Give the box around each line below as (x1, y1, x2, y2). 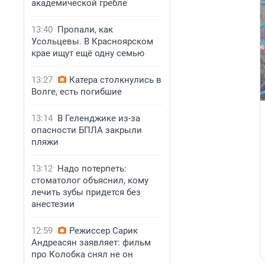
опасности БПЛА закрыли (31, 125, 142, 135)
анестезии (31, 199, 75, 209)
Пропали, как (57, 24, 113, 35)
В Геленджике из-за (57, 113, 140, 124)
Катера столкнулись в (69, 75, 161, 85)
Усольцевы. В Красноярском (31, 36, 153, 47)
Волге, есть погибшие (31, 86, 122, 97)
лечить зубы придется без (31, 187, 141, 198)
